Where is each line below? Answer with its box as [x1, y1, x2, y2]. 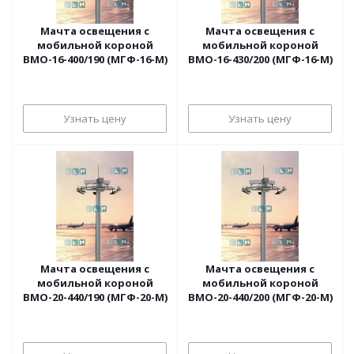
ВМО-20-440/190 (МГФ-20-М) [22, 290, 168, 304]
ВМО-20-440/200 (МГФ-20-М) [187, 290, 333, 304]
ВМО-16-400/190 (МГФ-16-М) [22, 52, 168, 66]
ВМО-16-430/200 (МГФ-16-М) [187, 52, 333, 66]
